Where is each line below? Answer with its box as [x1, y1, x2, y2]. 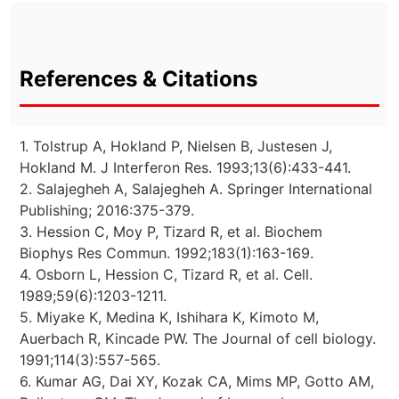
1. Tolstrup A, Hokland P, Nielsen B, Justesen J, [20, 136, 332, 155]
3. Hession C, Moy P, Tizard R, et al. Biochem [20, 222, 322, 240]
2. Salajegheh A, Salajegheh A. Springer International [20, 179, 372, 198]
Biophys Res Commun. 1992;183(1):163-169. [20, 243, 313, 262]
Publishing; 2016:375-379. [20, 200, 194, 219]
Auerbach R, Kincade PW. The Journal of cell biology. [20, 329, 376, 347]
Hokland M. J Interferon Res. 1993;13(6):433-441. [20, 158, 351, 176]
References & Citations [20, 65, 257, 92]
